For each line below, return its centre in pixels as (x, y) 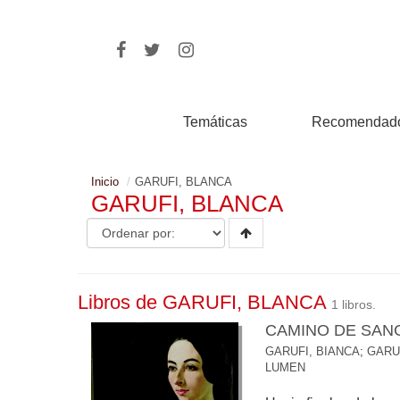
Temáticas (216, 122)
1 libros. (354, 304)
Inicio (105, 182)
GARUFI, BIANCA (312, 351)
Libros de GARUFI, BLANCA (204, 302)
